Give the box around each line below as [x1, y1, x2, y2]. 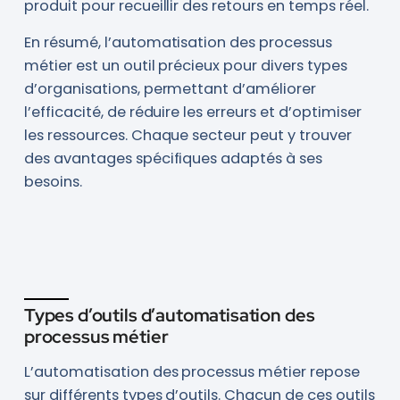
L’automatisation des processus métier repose [23, 361, 361, 382]
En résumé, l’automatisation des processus [23, 32, 333, 54]
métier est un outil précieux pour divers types [23, 55, 347, 77]
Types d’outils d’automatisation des [23, 303, 315, 327]
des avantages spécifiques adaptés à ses [23, 148, 323, 170]
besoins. [23, 171, 82, 193]
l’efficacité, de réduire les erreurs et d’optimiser [23, 102, 362, 123]
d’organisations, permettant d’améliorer [23, 79, 317, 100]
